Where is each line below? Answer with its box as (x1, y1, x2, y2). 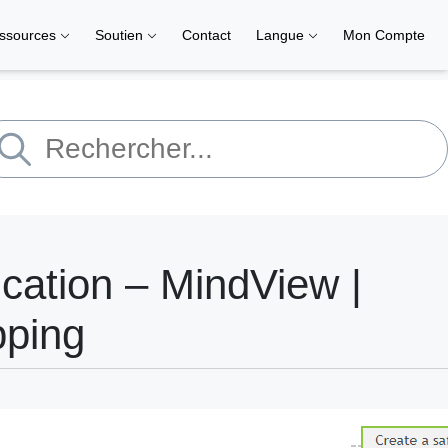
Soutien (95, 27, 147, 43)
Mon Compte (343, 27, 425, 43)
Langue (256, 27, 308, 43)
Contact (182, 27, 231, 43)
